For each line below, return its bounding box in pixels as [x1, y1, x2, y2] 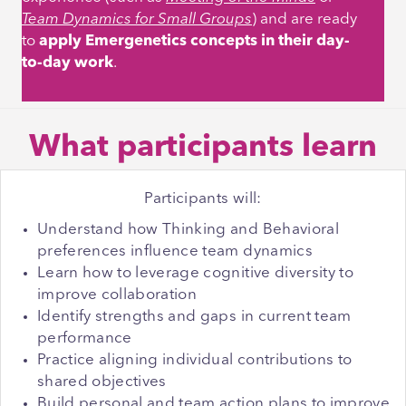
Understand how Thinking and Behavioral [37, 222, 339, 238]
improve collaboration [37, 287, 198, 304]
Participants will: [144, 191, 262, 208]
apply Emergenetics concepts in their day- [39, 34, 350, 50]
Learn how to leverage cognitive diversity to [37, 266, 353, 282]
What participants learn [29, 132, 377, 164]
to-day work [22, 55, 113, 72]
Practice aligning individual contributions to [37, 353, 353, 369]
